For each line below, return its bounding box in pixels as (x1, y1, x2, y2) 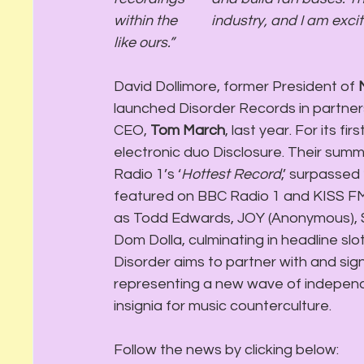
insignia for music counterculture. (114, 297, 331, 314)
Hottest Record (181, 166, 281, 182)
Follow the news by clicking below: (114, 341, 339, 357)
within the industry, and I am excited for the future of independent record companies (114, 12, 180, 28)
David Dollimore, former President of (114, 78, 358, 94)
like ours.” (114, 34, 174, 50)
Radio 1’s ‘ (114, 166, 181, 182)
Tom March (150, 122, 225, 138)
